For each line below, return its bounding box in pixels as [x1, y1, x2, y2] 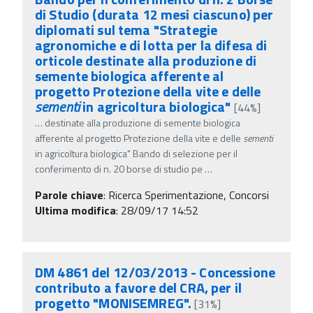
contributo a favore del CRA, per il [35, 276, 242, 298]
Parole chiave [35, 186, 103, 203]
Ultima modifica [35, 201, 116, 219]
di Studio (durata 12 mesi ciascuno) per [35, 3, 274, 25]
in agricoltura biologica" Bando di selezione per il [35, 145, 238, 161]
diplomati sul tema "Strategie [35, 18, 218, 41]
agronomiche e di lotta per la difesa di [35, 34, 268, 56]
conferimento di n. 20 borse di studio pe [35, 161, 203, 176]
